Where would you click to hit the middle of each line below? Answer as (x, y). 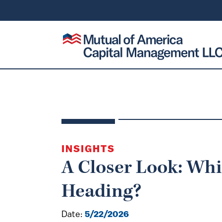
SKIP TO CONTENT (39, 11)
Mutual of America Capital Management (129, 38)
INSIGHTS (88, 150)
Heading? (101, 191)
